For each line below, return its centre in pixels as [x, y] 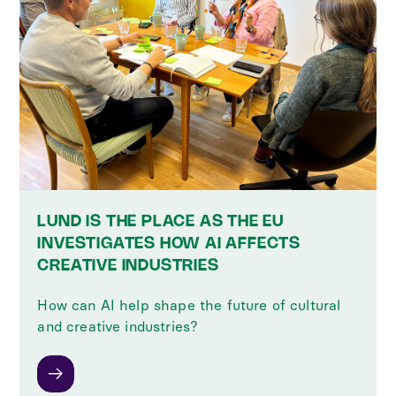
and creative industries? [118, 326]
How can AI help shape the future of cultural [189, 305]
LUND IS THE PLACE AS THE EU [160, 221]
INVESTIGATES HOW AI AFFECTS [169, 244]
